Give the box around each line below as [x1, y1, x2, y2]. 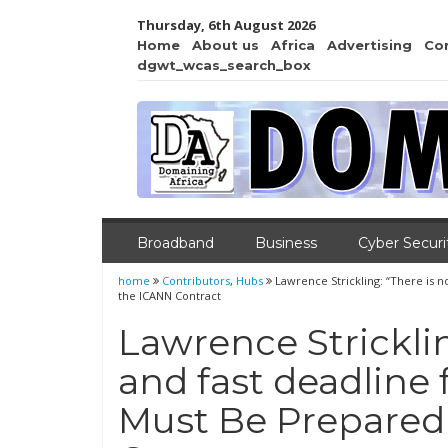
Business [255, 234, 317, 252]
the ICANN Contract [118, 288, 221, 303]
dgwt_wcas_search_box [137, 57, 311, 73]
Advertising [327, 37, 412, 53]
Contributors [162, 273, 230, 288]
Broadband [137, 234, 214, 252]
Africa [271, 37, 315, 53]
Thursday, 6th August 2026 [137, 16, 315, 34]
